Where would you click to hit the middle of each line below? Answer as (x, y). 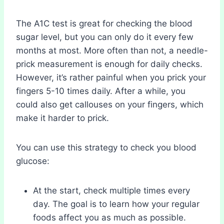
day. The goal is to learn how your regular (116, 204)
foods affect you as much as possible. (109, 217)
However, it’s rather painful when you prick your (111, 77)
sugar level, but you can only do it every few (105, 37)
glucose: (33, 161)
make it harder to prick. (62, 118)
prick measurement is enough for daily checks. (109, 64)
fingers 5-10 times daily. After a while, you (101, 91)
